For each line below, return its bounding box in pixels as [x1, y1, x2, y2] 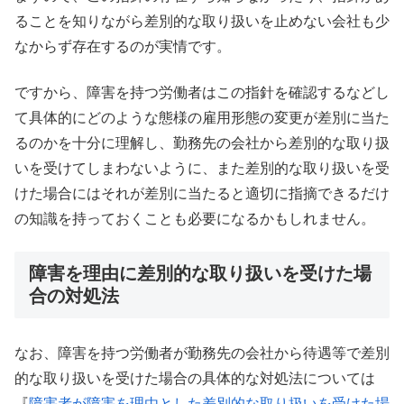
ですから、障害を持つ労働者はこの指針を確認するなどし [14, 84, 390, 100]
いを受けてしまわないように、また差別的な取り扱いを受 [14, 160, 390, 176]
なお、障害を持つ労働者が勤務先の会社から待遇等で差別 [14, 345, 390, 362]
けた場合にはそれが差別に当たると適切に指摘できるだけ [14, 185, 390, 201]
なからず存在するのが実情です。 [14, 39, 231, 55]
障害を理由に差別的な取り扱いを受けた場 [29, 263, 372, 284]
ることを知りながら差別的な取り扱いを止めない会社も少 [14, 14, 390, 30]
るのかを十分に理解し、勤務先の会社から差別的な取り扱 [14, 134, 390, 151]
